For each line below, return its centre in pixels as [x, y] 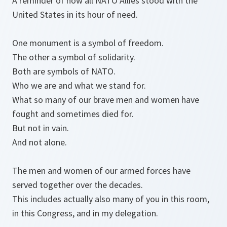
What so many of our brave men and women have [106, 100]
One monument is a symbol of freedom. [88, 43]
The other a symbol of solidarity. [74, 57]
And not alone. [40, 142]
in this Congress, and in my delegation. [85, 213]
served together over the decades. [78, 185]
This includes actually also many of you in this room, [111, 199]
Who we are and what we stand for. [79, 86]
